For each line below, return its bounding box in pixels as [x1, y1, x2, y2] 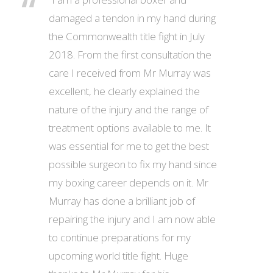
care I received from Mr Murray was [49, 66, 211, 80]
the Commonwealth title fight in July [49, 29, 205, 43]
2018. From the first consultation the [49, 48, 211, 62]
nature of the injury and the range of [49, 102, 208, 116]
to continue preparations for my [49, 230, 191, 244]
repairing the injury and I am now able [49, 212, 216, 226]
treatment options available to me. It [49, 121, 211, 135]
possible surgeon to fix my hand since [49, 157, 217, 171]
